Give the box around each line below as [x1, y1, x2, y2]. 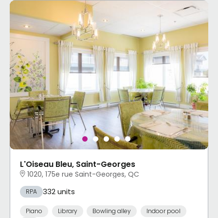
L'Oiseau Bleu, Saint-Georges [20, 159, 135, 170]
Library [57, 206, 77, 215]
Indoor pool [146, 206, 181, 215]
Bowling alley [92, 206, 131, 215]
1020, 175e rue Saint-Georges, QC [27, 169, 139, 180]
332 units [43, 186, 75, 197]
